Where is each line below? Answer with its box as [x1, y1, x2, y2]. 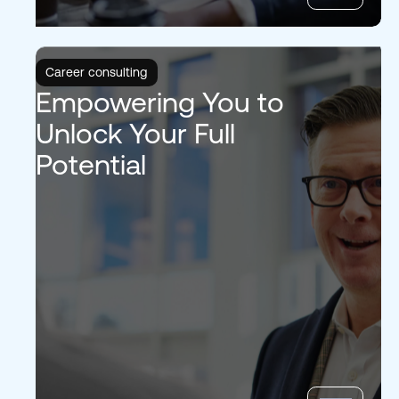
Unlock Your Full [35, 116, 235, 150]
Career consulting [45, 64, 148, 79]
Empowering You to [35, 85, 284, 118]
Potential [35, 147, 146, 181]
